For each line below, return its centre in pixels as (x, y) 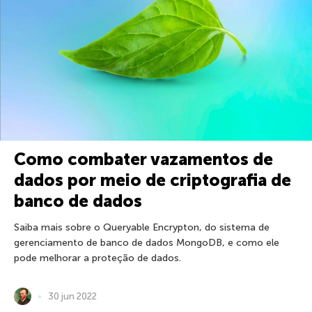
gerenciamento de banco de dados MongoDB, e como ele (147, 243)
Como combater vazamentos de (143, 159)
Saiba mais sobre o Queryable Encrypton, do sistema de (142, 228)
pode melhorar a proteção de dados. (97, 258)
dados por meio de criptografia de (153, 180)
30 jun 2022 (72, 297)
